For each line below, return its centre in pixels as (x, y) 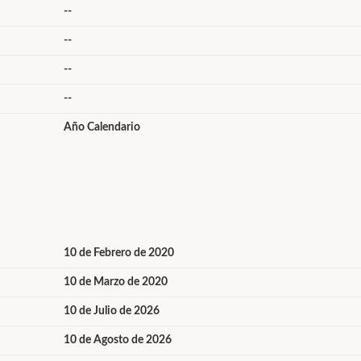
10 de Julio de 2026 (111, 311)
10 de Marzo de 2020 (115, 282)
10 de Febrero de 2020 (118, 253)
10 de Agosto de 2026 (117, 340)
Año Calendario (102, 127)
